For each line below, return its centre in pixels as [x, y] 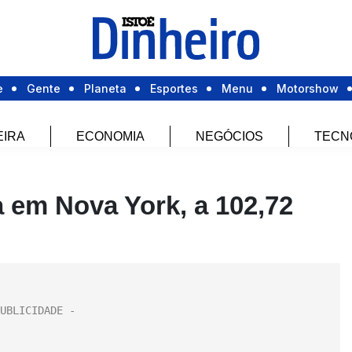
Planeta [105, 89]
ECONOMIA [110, 137]
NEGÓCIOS [229, 137]
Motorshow [308, 89]
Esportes [174, 89]
